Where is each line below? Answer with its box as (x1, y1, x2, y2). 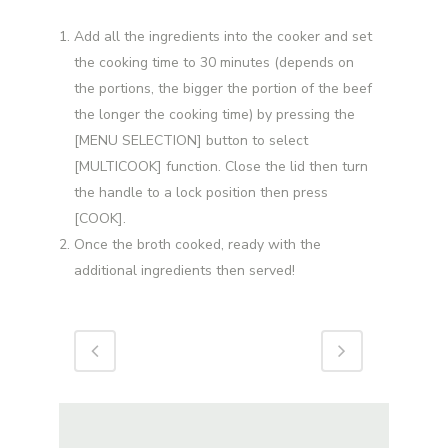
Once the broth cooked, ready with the (74, 234, 321, 254)
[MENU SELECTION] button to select (74, 130, 308, 150)
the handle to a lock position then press (74, 182, 328, 202)
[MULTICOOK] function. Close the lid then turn (74, 156, 368, 176)
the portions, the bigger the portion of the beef (74, 78, 372, 98)
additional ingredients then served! (74, 260, 295, 280)
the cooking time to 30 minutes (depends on (74, 52, 354, 72)
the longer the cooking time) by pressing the (74, 104, 355, 124)
